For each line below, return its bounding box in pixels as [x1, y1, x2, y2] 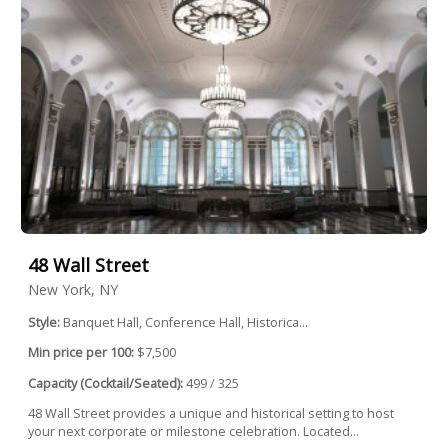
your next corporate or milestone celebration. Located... [28, 423, 359, 441]
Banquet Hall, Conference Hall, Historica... [63, 313, 308, 331]
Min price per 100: [28, 344, 134, 362]
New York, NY [28, 279, 118, 299]
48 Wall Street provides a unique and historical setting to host [28, 405, 394, 423]
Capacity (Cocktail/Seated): [28, 374, 183, 392]
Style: [28, 313, 63, 331]
